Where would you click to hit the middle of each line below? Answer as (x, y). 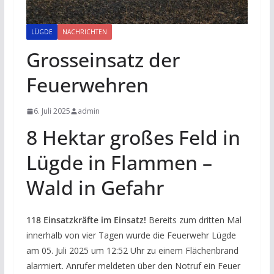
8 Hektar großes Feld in (133, 138)
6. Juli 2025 (52, 111)
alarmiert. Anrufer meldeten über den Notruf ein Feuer (133, 266)
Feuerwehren (87, 85)
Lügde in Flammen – (119, 163)
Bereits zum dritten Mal (194, 220)
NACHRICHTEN (84, 32)
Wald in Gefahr (95, 188)
